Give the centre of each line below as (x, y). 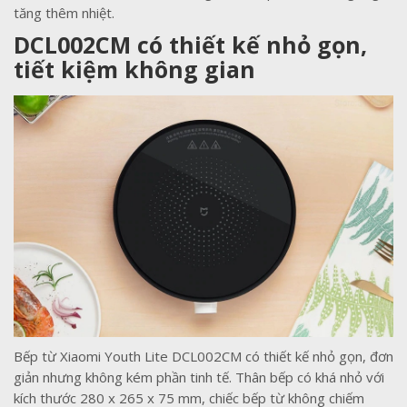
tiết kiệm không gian (134, 69)
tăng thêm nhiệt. (64, 13)
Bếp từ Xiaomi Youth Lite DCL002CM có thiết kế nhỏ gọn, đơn (203, 357)
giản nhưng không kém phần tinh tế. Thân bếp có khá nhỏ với (199, 377)
